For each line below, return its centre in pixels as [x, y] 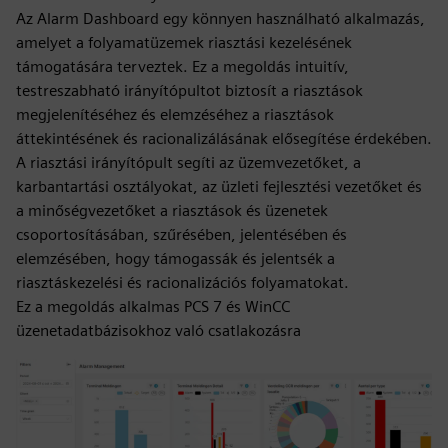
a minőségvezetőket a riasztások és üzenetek [172, 210]
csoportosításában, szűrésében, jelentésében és [181, 234]
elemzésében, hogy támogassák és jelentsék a [175, 258]
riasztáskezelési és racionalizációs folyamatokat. [182, 282]
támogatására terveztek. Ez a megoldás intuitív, [182, 66]
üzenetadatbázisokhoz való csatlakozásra [158, 330]
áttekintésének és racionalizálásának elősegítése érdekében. [224, 138]
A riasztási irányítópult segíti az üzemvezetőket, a [188, 162]
